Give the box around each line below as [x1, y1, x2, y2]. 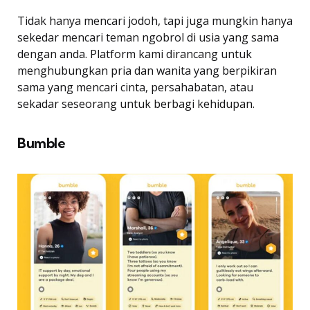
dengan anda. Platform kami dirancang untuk [17, 46, 252, 62]
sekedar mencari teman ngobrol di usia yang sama [17, 29, 279, 45]
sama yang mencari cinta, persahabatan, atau [17, 79, 253, 95]
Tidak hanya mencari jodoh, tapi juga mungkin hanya [17, 12, 293, 28]
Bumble [17, 134, 65, 152]
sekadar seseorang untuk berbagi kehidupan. [17, 95, 255, 111]
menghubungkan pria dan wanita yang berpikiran [17, 62, 277, 78]
